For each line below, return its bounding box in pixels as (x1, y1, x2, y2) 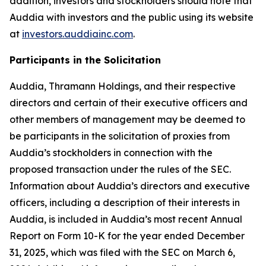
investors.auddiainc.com (22, 28, 133, 40)
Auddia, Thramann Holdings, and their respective (9, 80, 236, 92)
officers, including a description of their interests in (9, 197, 240, 208)
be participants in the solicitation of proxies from (9, 130, 230, 142)
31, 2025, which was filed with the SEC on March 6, (9, 246, 235, 258)
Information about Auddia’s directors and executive (9, 180, 250, 192)
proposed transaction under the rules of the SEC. (9, 163, 231, 175)
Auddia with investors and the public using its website (9, 11, 254, 23)
